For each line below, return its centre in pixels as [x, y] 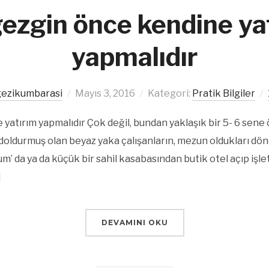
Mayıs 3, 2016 [105, 93]
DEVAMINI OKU [134, 222]
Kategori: [170, 93]
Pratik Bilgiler [223, 93]
